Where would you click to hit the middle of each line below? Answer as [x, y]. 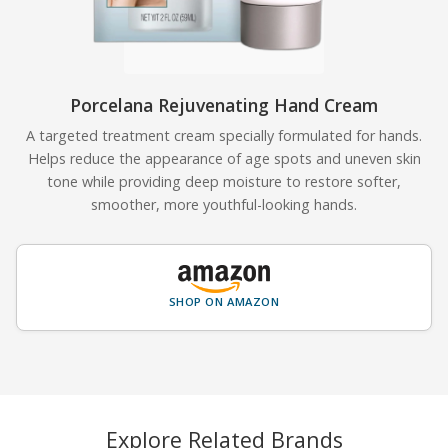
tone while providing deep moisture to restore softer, [224, 181]
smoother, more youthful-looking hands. [224, 204]
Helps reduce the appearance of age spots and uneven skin [224, 158]
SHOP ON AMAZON [224, 301]
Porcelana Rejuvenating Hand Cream [224, 104]
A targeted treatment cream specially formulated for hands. [224, 135]
